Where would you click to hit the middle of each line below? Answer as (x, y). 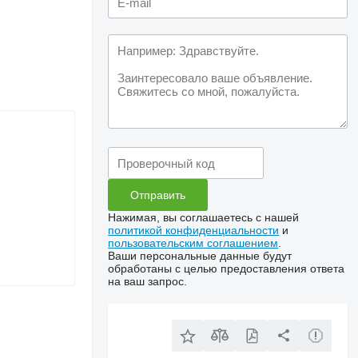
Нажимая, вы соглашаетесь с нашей (204, 217)
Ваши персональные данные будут (200, 256)
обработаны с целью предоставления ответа (227, 268)
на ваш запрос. (148, 281)
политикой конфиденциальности (194, 230)
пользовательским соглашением (193, 243)
